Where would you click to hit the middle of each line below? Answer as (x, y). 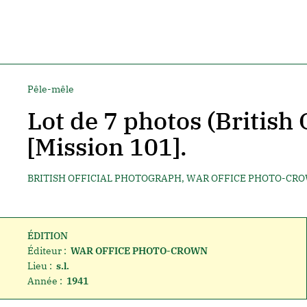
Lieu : (39, 266)
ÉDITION (47, 236)
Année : (45, 281)
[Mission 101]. (107, 147)
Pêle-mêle (50, 89)
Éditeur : (47, 251)
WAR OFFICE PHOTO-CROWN (139, 251)
